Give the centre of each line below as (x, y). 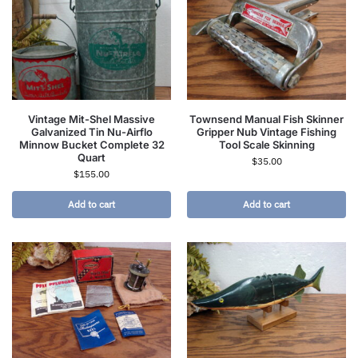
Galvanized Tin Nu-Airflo (91, 131)
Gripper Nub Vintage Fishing (267, 131)
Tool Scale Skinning (267, 144)
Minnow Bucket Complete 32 (91, 144)
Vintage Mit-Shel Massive (91, 119)
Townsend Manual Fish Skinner (267, 119)
